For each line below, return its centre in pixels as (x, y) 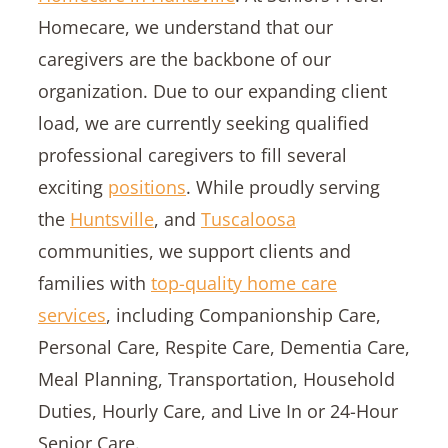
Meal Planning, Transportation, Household (216, 379)
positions (146, 187)
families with (94, 283)
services (71, 315)
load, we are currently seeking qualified (203, 123)
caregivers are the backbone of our (184, 59)
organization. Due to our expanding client (212, 91)
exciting (72, 187)
